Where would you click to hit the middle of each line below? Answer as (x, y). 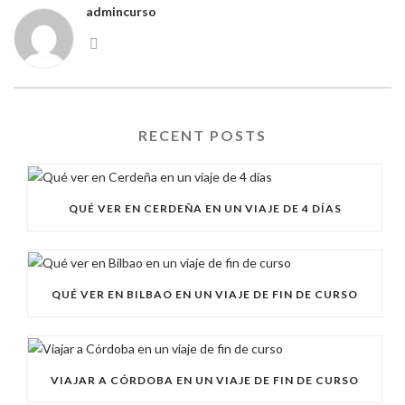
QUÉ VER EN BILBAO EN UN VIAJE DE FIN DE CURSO (205, 295)
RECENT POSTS (202, 136)
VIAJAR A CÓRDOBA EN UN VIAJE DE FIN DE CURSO (205, 381)
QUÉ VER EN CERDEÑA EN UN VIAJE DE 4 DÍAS (205, 209)
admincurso (121, 12)
